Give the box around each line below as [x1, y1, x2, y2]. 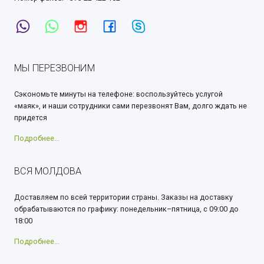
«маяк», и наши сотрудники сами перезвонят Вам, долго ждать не [14, 101, 247, 110]
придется [14, 113, 47, 122]
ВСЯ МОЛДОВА [14, 166, 81, 177]
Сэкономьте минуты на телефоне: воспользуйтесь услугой [14, 90, 223, 98]
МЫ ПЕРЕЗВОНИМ [14, 62, 95, 74]
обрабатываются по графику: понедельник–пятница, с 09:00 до [14, 204, 239, 213]
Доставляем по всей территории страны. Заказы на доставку [14, 193, 233, 202]
